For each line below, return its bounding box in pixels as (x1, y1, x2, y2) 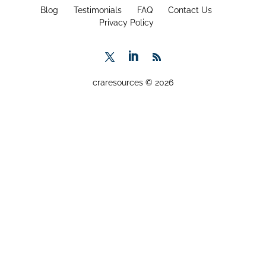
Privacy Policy (99, 18, 154, 27)
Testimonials (74, 5, 122, 15)
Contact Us (168, 5, 213, 15)
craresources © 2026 (92, 78, 173, 87)
